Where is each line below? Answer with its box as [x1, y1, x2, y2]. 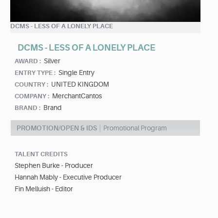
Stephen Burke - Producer [15, 162, 93, 170]
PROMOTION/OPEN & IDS [17, 124, 97, 132]
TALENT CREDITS [15, 150, 68, 158]
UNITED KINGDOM [51, 80, 109, 89]
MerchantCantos [52, 92, 102, 100]
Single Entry [58, 69, 94, 77]
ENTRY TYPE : [15, 69, 55, 77]
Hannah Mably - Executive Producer [15, 173, 122, 182]
